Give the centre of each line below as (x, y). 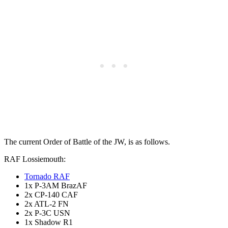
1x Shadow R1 (49, 222)
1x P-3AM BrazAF (56, 185)
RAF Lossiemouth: (35, 159)
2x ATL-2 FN (47, 204)
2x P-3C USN (47, 213)
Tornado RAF (47, 176)
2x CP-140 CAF (51, 194)
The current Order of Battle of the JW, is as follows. (87, 141)
